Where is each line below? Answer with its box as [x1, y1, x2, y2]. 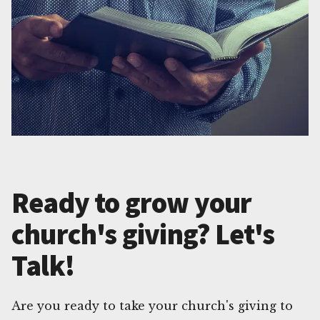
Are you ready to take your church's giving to [11, 298, 293, 313]
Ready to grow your [11, 184, 252, 221]
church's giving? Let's [11, 216, 275, 252]
